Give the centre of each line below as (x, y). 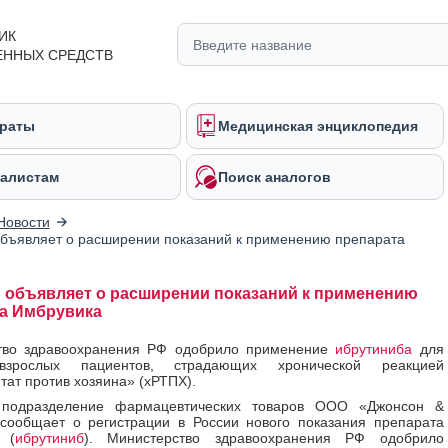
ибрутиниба (374, 349)
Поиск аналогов (274, 177)
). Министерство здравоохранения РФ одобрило (263, 438)
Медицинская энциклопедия (318, 126)
